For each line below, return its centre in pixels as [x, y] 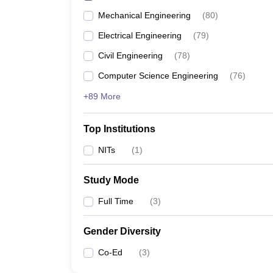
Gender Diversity [122, 231]
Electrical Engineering [140, 35]
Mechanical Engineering [144, 15]
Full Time [116, 201]
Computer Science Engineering [158, 76]
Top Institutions [119, 129]
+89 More [102, 96]
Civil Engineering [130, 55]
